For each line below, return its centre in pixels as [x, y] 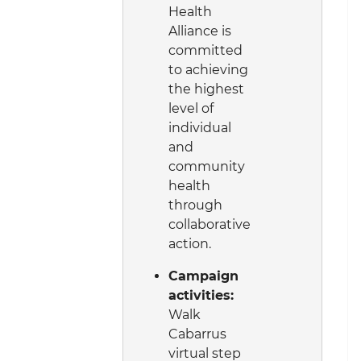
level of [191, 108]
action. [193, 243]
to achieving [208, 69]
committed [205, 50]
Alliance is [200, 31]
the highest [206, 89]
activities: [201, 295]
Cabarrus [197, 334]
